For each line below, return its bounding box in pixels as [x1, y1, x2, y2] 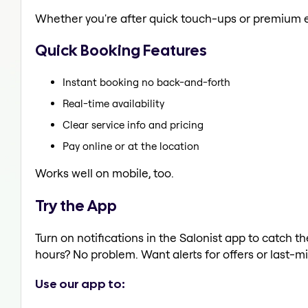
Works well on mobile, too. [35, 165, 174, 180]
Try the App [35, 195, 117, 216]
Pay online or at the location [63, 139, 199, 153]
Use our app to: [35, 275, 125, 291]
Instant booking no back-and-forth [63, 75, 230, 89]
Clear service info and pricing [63, 118, 203, 131]
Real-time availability [63, 96, 164, 110]
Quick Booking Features [35, 40, 207, 61]
